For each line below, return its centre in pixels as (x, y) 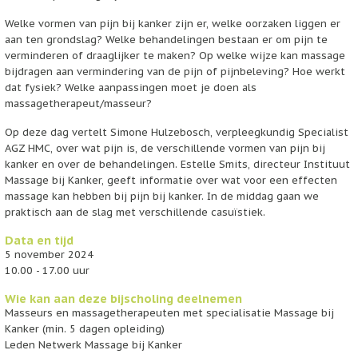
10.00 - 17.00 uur (48, 270)
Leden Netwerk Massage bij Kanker (94, 344)
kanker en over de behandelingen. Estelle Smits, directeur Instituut (178, 164)
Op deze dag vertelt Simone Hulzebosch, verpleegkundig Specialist (177, 132)
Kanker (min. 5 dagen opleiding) (85, 328)
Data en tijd (40, 240)
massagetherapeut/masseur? (80, 103)
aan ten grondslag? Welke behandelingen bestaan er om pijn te (167, 39)
